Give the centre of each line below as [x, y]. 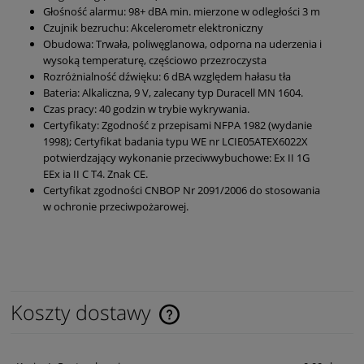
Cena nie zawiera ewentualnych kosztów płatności [144, 322]
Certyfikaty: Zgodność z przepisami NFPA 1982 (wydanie [178, 126]
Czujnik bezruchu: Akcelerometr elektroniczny [153, 28]
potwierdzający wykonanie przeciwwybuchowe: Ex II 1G [176, 158]
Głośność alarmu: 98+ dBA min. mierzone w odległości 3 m [182, 12]
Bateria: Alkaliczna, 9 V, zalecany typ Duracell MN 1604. [173, 93]
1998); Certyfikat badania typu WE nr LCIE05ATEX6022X [175, 142]
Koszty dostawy [83, 312]
